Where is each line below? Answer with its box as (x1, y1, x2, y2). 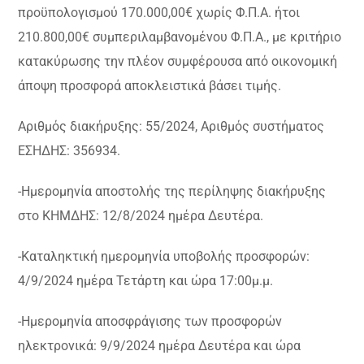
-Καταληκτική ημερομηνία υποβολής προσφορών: (18, 248, 310, 264)
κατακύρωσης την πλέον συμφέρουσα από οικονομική (18, 53, 338, 69)
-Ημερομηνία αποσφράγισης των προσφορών (18, 313, 283, 329)
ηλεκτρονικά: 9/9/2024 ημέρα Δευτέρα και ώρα (18, 337, 301, 353)
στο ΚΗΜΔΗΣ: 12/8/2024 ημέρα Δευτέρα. (18, 207, 264, 223)
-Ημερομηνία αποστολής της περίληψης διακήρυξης (18, 183, 327, 199)
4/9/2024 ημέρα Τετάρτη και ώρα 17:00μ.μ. (18, 272, 274, 288)
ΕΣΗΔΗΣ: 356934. (18, 142, 121, 158)
